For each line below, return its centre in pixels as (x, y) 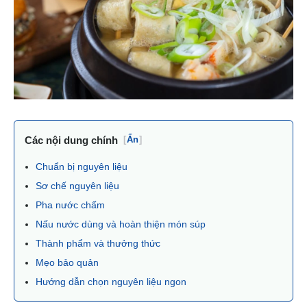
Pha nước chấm (72, 205)
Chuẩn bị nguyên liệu (83, 166)
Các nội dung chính (71, 140)
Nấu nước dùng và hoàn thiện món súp (122, 224)
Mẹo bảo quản (69, 262)
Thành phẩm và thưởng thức (99, 243)
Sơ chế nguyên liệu (79, 185)
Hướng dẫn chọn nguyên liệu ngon (112, 281)
